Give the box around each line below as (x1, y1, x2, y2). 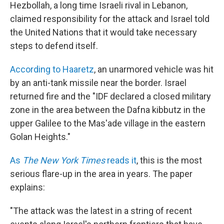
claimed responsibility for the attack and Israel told (10, 13, 209, 24)
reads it (105, 155, 136, 165)
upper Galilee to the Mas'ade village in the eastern (10, 118, 205, 128)
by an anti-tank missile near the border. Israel (10, 77, 186, 88)
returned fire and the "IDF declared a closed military (10, 91, 211, 101)
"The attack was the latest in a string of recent (10, 205, 192, 216)
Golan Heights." (10, 131, 70, 142)
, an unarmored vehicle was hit (94, 64, 213, 74)
